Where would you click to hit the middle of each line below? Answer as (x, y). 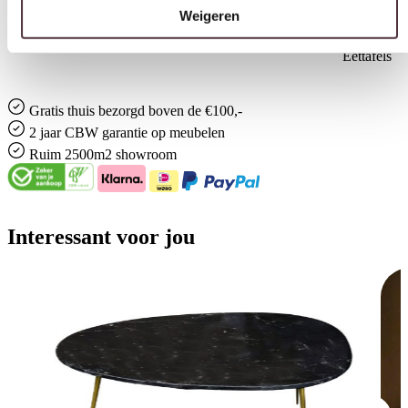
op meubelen (186, 132)
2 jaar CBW (66, 132)
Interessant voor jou (101, 236)
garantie (125, 132)
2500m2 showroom (121, 154)
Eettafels (367, 56)
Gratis (46, 110)
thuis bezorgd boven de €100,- (153, 110)
